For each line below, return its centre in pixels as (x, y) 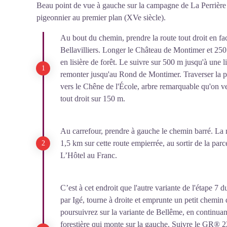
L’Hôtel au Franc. (89, 155)
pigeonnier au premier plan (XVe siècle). (101, 17)
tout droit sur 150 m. (93, 99)
